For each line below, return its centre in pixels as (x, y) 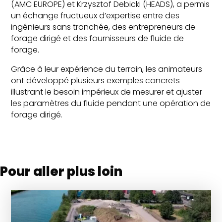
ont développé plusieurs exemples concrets (96, 81)
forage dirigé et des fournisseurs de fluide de (98, 38)
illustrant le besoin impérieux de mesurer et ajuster (107, 92)
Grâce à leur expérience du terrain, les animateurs (107, 69)
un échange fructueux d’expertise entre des (95, 16)
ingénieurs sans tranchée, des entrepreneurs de (103, 27)
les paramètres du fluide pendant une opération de (111, 103)
